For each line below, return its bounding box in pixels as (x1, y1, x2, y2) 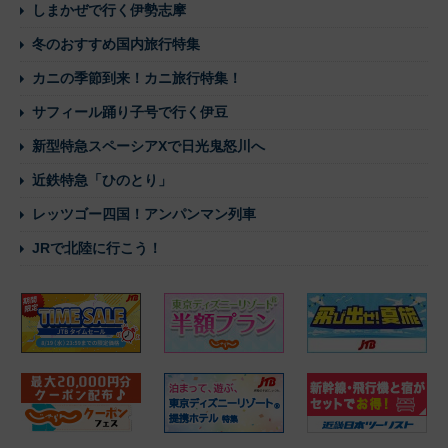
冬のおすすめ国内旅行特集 (32, 35, 200, 52)
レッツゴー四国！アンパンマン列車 (32, 205, 256, 222)
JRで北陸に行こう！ (32, 239, 162, 256)
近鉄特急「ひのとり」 (32, 171, 172, 188)
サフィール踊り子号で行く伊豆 (32, 103, 228, 120)
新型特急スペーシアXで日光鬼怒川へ (32, 137, 265, 154)
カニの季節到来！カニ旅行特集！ (32, 69, 242, 86)
